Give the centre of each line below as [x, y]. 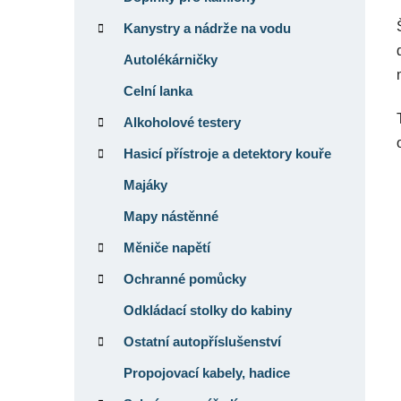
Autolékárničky [171, 59]
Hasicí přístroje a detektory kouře [227, 153]
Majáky [145, 184]
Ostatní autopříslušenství [202, 341]
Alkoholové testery [182, 122]
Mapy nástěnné [171, 216]
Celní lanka [158, 90]
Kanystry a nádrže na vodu [207, 28]
